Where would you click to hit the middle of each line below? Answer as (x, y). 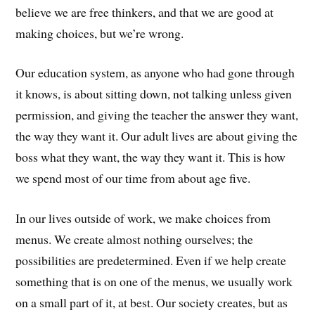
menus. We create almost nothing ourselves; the (135, 239)
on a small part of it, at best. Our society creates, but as (152, 303)
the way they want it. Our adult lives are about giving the (157, 136)
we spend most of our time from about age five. (133, 178)
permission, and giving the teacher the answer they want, (157, 115)
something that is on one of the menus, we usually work (154, 282)
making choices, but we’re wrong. (100, 33)
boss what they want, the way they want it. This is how (151, 157)
